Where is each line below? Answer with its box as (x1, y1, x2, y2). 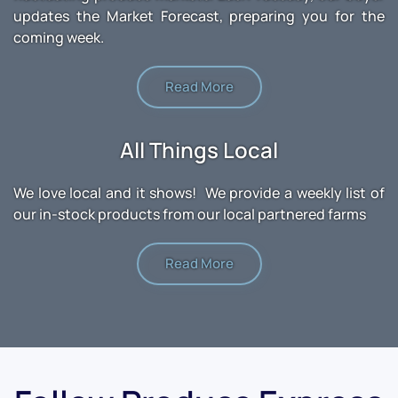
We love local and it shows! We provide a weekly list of (13, 183, 385, 203)
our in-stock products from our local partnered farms (13, 204, 366, 225)
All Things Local (120, 135, 278, 165)
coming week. (13, 28, 104, 48)
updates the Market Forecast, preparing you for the (13, 6, 385, 27)
